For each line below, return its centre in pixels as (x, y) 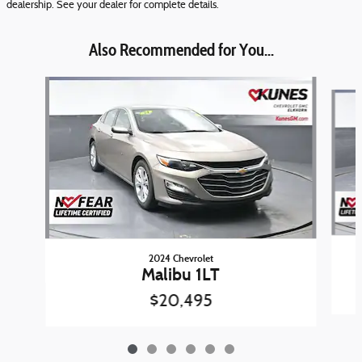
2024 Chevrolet (181, 258)
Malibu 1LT (181, 274)
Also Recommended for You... (181, 49)
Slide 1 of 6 (32, 84)
